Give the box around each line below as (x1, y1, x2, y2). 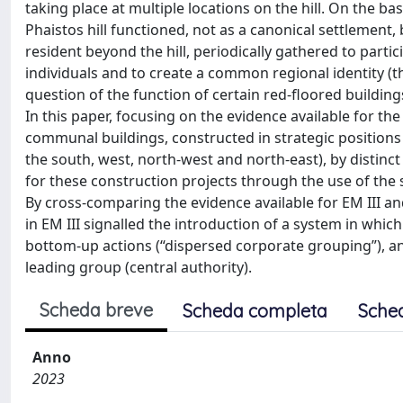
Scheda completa (183, 300, 327, 322)
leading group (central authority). (25, 257, 252, 277)
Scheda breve (40, 299, 153, 321)
